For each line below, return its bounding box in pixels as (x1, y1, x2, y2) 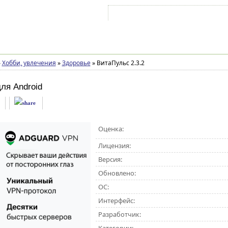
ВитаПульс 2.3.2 (95, 59, 145, 67)
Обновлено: (98, 168, 136, 178)
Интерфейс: (98, 196, 135, 205)
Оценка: (98, 124, 124, 133)
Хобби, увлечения (2, 59, 56, 67)
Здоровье (62, 59, 91, 67)
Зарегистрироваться (174, 12, 223, 18)
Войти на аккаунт (120, 12, 162, 18)
